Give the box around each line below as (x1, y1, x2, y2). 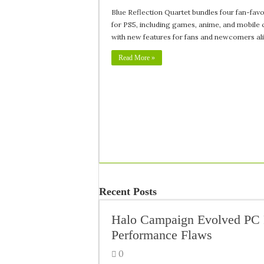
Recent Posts (99, 186, 157, 197)
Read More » (118, 54, 155, 62)
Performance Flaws (111, 227, 212, 242)
